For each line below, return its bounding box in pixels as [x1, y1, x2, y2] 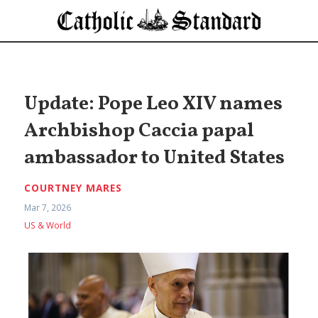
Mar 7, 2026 [24, 201, 72, 214]
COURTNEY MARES [24, 181, 123, 195]
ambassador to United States [24, 145, 285, 172]
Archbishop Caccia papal [24, 118, 255, 146]
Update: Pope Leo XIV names [24, 91, 283, 119]
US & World [24, 219, 72, 232]
